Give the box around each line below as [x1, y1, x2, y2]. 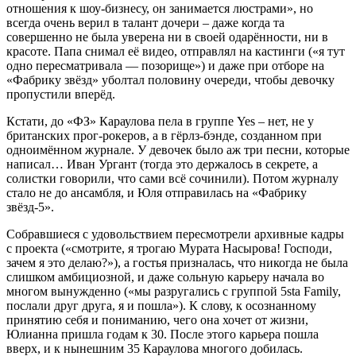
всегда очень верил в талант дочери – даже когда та [6, 15, 284, 29]
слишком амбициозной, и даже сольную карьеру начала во [6, 269, 324, 284]
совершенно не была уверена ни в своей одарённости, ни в [6, 29, 328, 44]
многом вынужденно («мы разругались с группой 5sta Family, [6, 284, 341, 298]
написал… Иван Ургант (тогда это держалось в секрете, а [6, 157, 318, 171]
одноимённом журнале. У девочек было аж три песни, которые [6, 142, 350, 157]
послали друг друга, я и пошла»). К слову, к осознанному [6, 298, 316, 312]
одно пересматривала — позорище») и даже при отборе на [6, 58, 324, 72]
